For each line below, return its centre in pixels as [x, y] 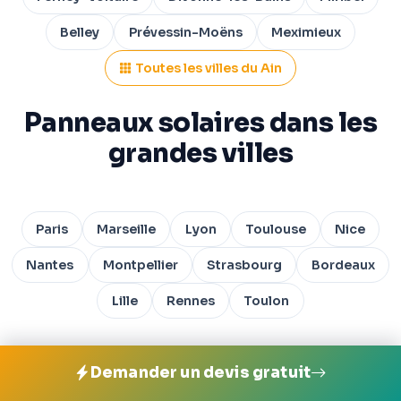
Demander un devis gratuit [200, 373]
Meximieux [306, 33]
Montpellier [140, 265]
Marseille [127, 230]
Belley [80, 33]
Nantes [50, 265]
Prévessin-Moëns [185, 33]
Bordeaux [343, 265]
